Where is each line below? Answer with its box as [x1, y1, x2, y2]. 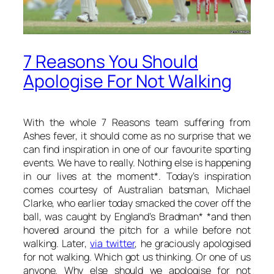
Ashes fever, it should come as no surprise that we [23, 129, 251, 143]
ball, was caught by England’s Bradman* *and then [23, 210, 251, 224]
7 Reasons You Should [23, 50, 198, 74]
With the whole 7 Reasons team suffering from [23, 116, 251, 130]
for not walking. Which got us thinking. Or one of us [23, 250, 251, 264]
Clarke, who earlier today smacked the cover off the [23, 196, 251, 210]
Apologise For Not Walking [23, 69, 232, 94]
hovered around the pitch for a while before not [23, 223, 251, 237]
